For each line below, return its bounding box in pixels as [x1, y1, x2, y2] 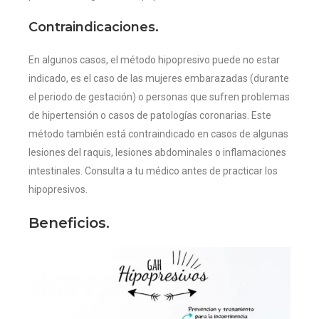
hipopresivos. [28, 184, 88, 196]
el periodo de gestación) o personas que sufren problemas [28, 91, 290, 103]
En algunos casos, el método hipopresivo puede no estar [28, 54, 280, 66]
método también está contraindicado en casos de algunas [28, 128, 288, 140]
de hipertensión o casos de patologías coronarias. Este [28, 110, 271, 122]
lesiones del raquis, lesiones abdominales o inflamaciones [28, 147, 286, 159]
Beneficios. [28, 214, 110, 232]
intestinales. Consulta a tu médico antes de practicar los [28, 165, 278, 177]
